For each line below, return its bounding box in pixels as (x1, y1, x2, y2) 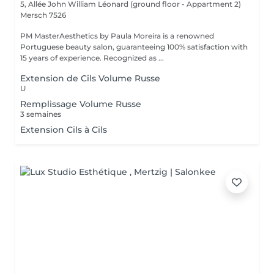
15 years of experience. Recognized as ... (20, 53, 164, 62)
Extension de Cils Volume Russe (20, 73, 160, 84)
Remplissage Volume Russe (20, 98, 141, 109)
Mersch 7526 (20, 10, 66, 20)
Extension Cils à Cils (20, 124, 107, 135)
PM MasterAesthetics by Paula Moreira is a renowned (20, 31, 214, 40)
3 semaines (20, 109, 61, 119)
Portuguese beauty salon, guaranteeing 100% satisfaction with (20, 42, 248, 51)
